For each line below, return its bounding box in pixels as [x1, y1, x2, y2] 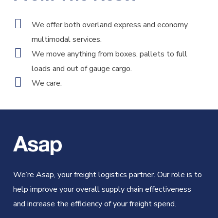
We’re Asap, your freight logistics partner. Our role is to [13, 169, 202, 181]
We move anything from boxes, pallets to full [31, 49, 187, 60]
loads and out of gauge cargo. [31, 63, 132, 74]
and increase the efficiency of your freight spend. [13, 199, 176, 210]
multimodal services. [31, 34, 102, 45]
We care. [31, 78, 62, 89]
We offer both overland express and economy [31, 19, 188, 31]
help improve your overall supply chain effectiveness [13, 184, 191, 195]
